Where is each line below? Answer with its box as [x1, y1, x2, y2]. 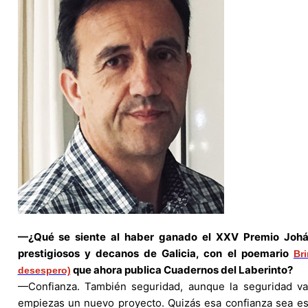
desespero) [17, 265, 71, 276]
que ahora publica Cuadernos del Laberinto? [70, 263, 293, 276]
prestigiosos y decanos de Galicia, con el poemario [17, 247, 294, 260]
